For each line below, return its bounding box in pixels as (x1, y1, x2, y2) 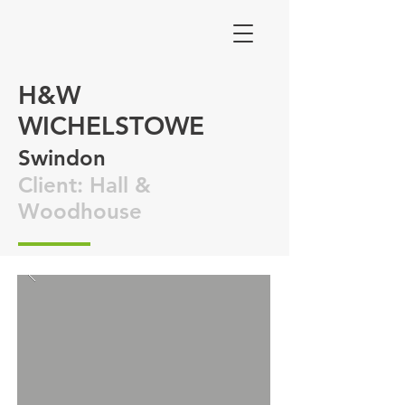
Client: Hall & (18, 172, 151, 198)
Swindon (18, 145, 106, 171)
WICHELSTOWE (18, 110, 204, 141)
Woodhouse (18, 198, 142, 224)
